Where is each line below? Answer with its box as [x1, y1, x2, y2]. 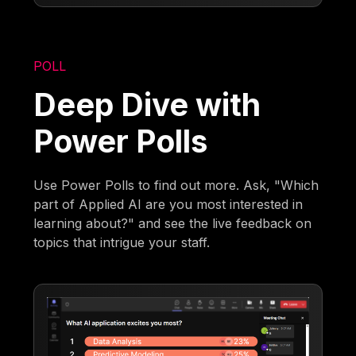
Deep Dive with [33, 86, 261, 124]
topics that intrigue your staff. [33, 234, 211, 251]
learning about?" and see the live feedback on [33, 215, 312, 232]
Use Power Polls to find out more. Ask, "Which [33, 177, 319, 194]
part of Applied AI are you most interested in [33, 196, 304, 213]
